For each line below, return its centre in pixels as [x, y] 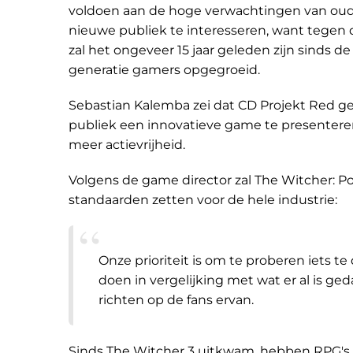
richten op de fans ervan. [176, 300]
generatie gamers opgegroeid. [164, 70]
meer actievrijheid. [127, 145]
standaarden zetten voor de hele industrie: [203, 200]
